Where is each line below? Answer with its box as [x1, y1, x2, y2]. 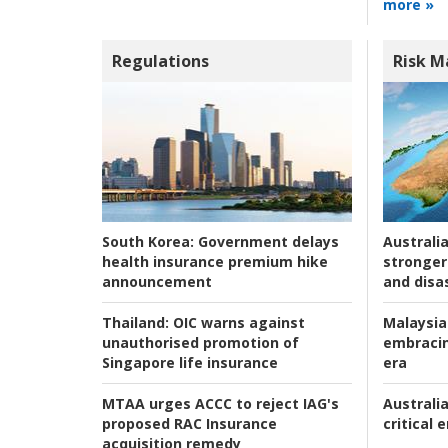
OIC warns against [169, 313, 305, 333]
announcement [102, 272, 212, 292]
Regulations [112, 49, 209, 72]
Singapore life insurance [102, 353, 278, 373]
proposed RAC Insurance [102, 414, 277, 434]
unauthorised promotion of [102, 333, 299, 353]
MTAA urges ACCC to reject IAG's [102, 394, 339, 414]
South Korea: [102, 232, 194, 252]
